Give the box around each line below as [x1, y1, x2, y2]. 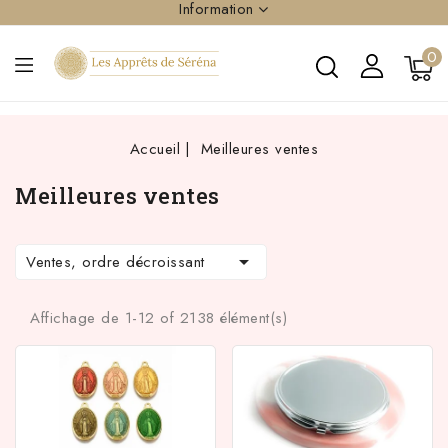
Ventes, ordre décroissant [26, 251, 205, 273]
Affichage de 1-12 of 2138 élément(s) [30, 307, 287, 329]
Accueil [129, 138, 181, 160]
